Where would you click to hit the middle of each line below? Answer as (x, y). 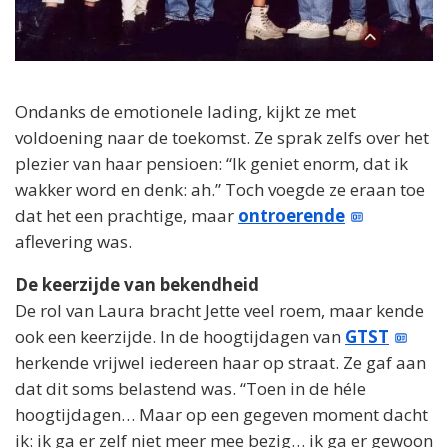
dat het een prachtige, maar (126, 216)
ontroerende (291, 216)
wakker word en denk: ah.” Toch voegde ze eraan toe (220, 190)
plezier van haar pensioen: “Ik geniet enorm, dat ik (211, 164)
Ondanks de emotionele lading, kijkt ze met (185, 112)
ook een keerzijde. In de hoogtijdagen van (180, 337)
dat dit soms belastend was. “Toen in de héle (190, 389)
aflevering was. (73, 242)
